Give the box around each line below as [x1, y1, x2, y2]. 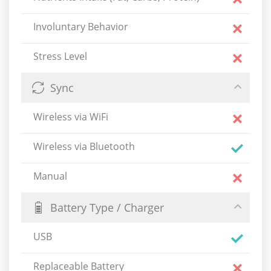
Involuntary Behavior [33, 20, 128, 33]
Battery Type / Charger [50, 200, 164, 215]
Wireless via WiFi [33, 110, 108, 123]
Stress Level [33, 50, 87, 63]
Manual [33, 169, 67, 183]
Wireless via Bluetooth [33, 140, 135, 153]
